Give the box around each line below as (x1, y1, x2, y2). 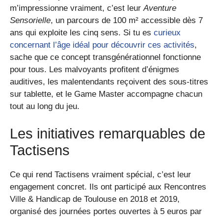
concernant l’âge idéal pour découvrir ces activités (10, 40, 194, 50)
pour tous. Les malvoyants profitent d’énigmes (10, 65, 179, 75)
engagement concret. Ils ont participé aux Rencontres (10, 182, 206, 192)
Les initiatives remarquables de (10, 125, 205, 141)
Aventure (143, 3, 176, 13)
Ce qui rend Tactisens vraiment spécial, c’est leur (10, 169, 191, 179)
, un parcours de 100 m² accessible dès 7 (51, 16, 203, 26)
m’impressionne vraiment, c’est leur (10, 3, 143, 13)
